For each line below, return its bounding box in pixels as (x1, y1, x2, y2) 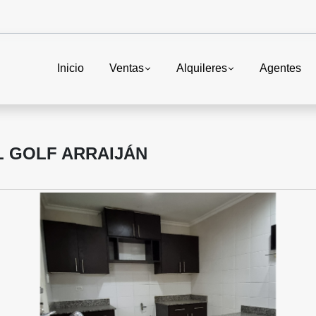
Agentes (260, 62, 301, 75)
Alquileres (176, 62, 227, 75)
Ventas (109, 62, 144, 75)
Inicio (56, 62, 84, 75)
